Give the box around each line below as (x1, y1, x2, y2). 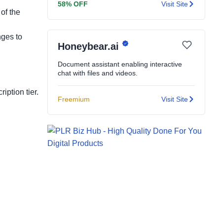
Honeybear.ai (58, 41, 122, 52)
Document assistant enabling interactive (58, 60, 182, 68)
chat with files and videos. (58, 69, 138, 77)
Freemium (58, 95, 90, 103)
